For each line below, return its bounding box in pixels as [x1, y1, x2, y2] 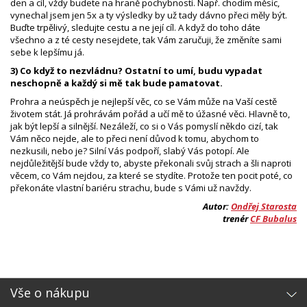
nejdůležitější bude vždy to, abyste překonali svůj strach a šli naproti [10, 156, 291, 169]
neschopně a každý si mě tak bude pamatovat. [10, 76, 223, 89]
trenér [223, 212, 250, 225]
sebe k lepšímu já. [10, 45, 84, 58]
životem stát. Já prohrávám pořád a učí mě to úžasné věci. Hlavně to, [10, 107, 290, 120]
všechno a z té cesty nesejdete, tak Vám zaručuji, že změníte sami [10, 33, 282, 46]
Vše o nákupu [10, 284, 90, 301]
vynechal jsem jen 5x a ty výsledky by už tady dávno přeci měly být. [10, 8, 287, 21]
